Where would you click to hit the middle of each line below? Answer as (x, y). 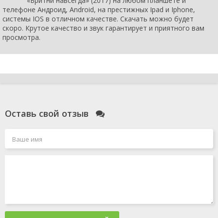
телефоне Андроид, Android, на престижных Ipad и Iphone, (99, 9)
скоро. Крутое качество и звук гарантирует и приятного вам (103, 28)
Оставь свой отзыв (48, 113)
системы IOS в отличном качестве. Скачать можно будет (98, 18)
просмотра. (21, 37)
